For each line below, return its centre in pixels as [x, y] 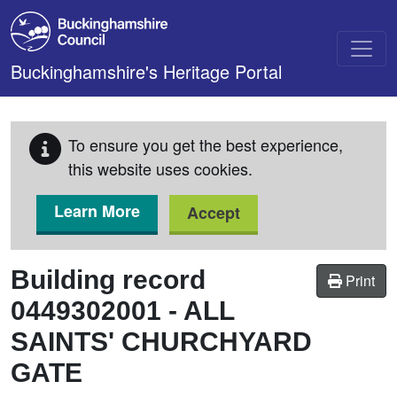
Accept [214, 213]
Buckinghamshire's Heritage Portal [146, 71]
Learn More [97, 211]
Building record [108, 280]
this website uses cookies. [160, 168]
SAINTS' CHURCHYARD [161, 342]
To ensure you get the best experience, [206, 144]
